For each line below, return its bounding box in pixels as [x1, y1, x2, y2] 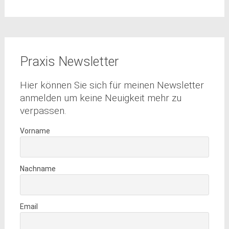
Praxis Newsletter [19, 54, 119, 69]
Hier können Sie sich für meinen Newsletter [19, 79, 204, 91]
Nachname [19, 164, 56, 173]
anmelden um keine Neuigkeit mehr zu [19, 91, 181, 104]
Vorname [19, 126, 50, 135]
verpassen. [19, 104, 66, 117]
